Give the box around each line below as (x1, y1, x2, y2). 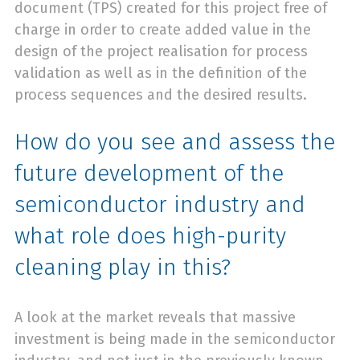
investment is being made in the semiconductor (14, 329, 335, 348)
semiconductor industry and (14, 190, 305, 218)
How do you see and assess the (14, 128, 335, 155)
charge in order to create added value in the (14, 20, 311, 39)
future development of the (14, 159, 284, 186)
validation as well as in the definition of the (14, 63, 307, 82)
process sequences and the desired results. (14, 85, 307, 104)
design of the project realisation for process (14, 42, 308, 60)
